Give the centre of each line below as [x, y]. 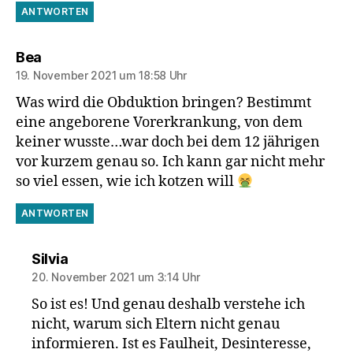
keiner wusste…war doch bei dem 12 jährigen [168, 142]
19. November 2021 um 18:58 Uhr [101, 75]
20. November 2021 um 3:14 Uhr [116, 277]
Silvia [50, 258]
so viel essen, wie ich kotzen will [126, 181]
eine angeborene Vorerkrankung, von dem [159, 122]
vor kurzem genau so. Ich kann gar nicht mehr [170, 162]
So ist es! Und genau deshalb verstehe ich [169, 304]
